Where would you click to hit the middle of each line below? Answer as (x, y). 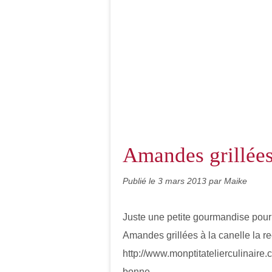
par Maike (228, 181)
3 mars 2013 (183, 181)
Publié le (140, 181)
